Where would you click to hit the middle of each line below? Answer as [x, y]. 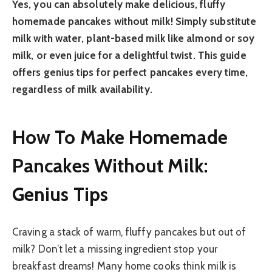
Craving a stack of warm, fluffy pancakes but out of [129, 232]
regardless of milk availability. [82, 89]
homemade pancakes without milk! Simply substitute [134, 21]
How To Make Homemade [120, 138]
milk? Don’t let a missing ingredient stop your [115, 249]
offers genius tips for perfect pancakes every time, [130, 72]
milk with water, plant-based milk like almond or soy [134, 38]
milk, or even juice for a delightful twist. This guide [129, 55]
